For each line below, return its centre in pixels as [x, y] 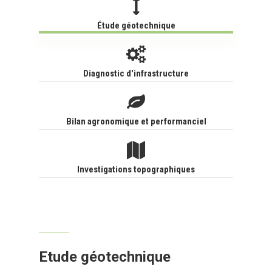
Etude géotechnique [105, 257]
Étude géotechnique [136, 26]
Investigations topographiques [136, 170]
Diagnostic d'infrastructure [136, 74]
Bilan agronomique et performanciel [136, 122]
